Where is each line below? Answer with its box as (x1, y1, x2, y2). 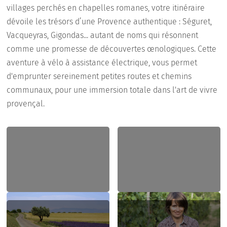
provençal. (7, 99, 45, 109)
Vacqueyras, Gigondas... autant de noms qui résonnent (7, 30, 199, 41)
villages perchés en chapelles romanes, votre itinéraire (7, 3, 205, 13)
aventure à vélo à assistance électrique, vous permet (7, 58, 198, 68)
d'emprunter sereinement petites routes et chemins (7, 71, 192, 82)
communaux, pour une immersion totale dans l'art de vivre (7, 85, 218, 95)
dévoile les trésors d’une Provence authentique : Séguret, (7, 17, 212, 27)
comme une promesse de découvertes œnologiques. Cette (7, 44, 217, 54)
